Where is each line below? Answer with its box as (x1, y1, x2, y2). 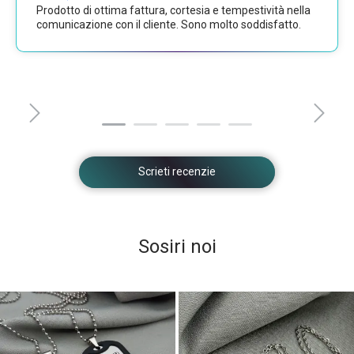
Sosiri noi (137, 235, 217, 258)
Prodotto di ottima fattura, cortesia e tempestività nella (36, 4, 311, 17)
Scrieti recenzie (138, 164, 216, 178)
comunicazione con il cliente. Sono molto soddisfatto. (36, 18, 301, 32)
